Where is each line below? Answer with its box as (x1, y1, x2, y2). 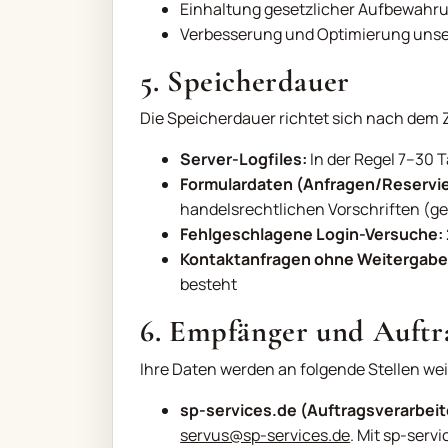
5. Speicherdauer (140, 62, 350, 100)
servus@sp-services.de (180, 423, 351, 446)
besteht (180, 273, 238, 296)
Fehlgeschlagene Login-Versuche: (180, 223, 444, 246)
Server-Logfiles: (180, 148, 308, 171)
